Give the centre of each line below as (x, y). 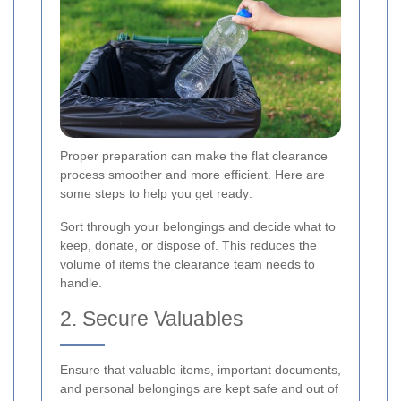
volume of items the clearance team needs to (188, 264)
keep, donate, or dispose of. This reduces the (188, 246)
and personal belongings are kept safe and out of (199, 389)
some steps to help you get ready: (156, 194)
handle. (81, 283)
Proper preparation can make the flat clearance (194, 156)
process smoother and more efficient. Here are (192, 175)
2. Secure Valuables (152, 319)
